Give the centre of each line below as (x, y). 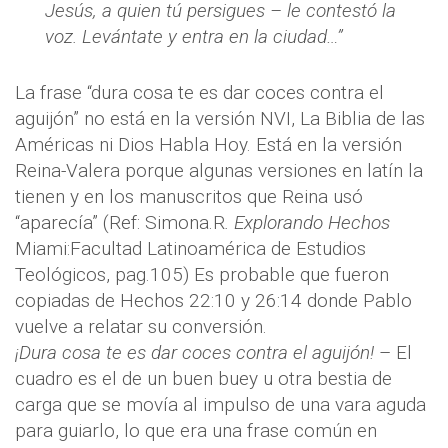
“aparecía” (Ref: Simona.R (120, 223)
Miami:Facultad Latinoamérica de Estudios (190, 249)
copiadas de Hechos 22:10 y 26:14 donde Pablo (213, 301)
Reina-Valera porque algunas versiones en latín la (219, 171)
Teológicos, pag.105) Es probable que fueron (202, 275)
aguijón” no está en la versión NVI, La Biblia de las (220, 119)
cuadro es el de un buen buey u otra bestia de (203, 379)
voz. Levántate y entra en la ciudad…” (194, 37)
